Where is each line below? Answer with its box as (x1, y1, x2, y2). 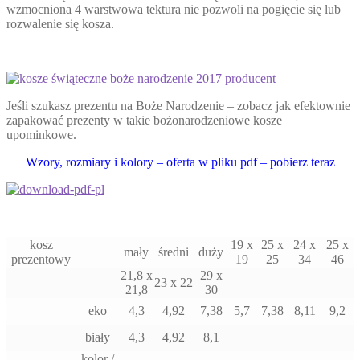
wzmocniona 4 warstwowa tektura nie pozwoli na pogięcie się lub (6, 2, 341, 16)
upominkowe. (6, 127, 76, 141)
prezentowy (11, 252, 71, 266)
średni (158, 244, 189, 259)
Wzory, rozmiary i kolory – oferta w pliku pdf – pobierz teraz (25, 154, 335, 169)
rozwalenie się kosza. (6, 16, 114, 31)
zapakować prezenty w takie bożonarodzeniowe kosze (6, 112, 282, 127)
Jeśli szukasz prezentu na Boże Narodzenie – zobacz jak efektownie (6, 98, 350, 112)
